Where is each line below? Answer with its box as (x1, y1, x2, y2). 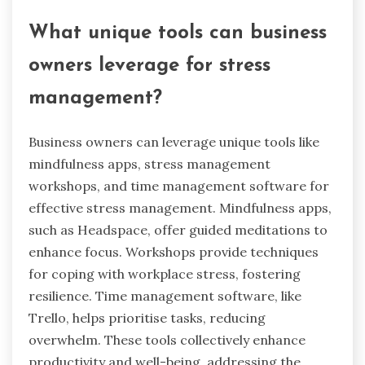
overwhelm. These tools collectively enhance (29, 331, 306, 348)
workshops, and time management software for (29, 177, 329, 194)
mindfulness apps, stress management (29, 155, 270, 172)
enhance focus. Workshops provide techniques (29, 243, 319, 260)
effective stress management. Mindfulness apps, (29, 199, 332, 216)
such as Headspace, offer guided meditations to (29, 221, 328, 238)
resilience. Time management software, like (29, 287, 301, 304)
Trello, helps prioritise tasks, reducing (29, 309, 266, 326)
